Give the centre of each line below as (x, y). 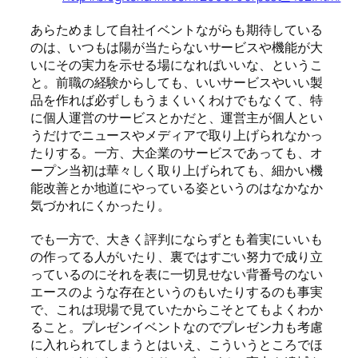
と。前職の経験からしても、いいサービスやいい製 (177, 83)
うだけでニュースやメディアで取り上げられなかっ (177, 135)
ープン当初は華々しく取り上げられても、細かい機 (177, 171)
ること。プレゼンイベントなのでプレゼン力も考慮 (177, 327)
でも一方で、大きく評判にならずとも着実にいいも (177, 239)
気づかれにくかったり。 (100, 206)
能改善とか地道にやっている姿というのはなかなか (177, 188)
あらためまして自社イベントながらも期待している (177, 30)
